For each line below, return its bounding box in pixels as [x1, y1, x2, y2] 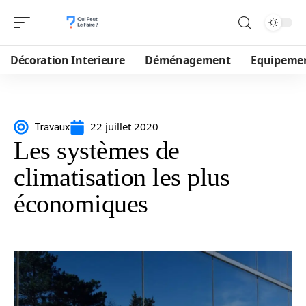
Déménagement [145, 53, 231, 68]
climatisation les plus [14, 163, 229, 191]
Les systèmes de [14, 136, 180, 165]
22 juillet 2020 [90, 120, 158, 133]
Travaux [34, 120, 70, 133]
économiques [14, 189, 148, 218]
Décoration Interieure [10, 53, 125, 68]
